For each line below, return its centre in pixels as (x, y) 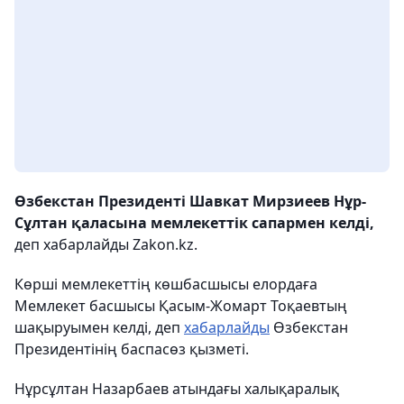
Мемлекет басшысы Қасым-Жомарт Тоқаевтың (181, 305)
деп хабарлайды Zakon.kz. (106, 244)
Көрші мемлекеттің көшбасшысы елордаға (166, 284)
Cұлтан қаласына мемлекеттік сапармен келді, (194, 222)
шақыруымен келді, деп (99, 327)
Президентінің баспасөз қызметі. (132, 349)
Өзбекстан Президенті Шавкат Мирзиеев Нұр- (190, 201)
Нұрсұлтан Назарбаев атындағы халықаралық (177, 388)
